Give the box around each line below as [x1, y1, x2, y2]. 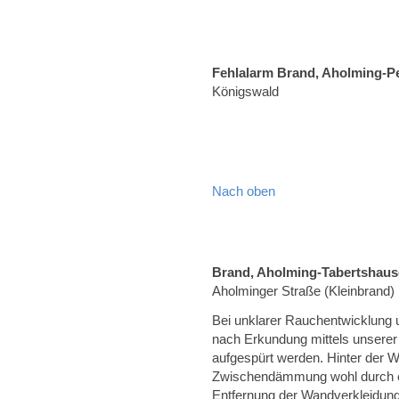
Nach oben [212, 183, 275, 199]
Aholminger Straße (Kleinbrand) [212, 283, 395, 298]
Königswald [212, 84, 279, 99]
